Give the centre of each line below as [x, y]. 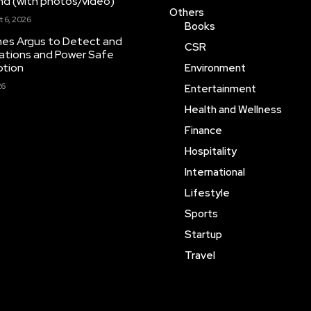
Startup [203, 235]
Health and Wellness [233, 110]
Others [186, 12]
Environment [215, 68]
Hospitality [210, 151]
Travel [200, 255]
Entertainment [220, 89]
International [215, 172]
